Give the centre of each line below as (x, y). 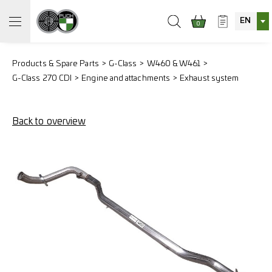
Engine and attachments (126, 79)
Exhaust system (209, 79)
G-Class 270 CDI (42, 79)
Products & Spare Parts (56, 64)
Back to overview (49, 121)
